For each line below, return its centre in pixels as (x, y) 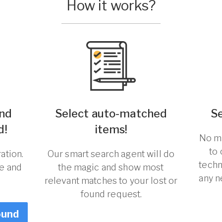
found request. (111, 194)
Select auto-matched (111, 113)
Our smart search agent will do (111, 154)
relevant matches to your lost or (111, 181)
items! (111, 129)
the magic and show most (111, 167)
